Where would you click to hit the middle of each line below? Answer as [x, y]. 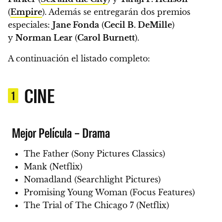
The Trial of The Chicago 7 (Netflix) [96, 205]
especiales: [30, 25]
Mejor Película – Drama [61, 133]
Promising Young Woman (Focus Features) [109, 193]
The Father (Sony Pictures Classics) [94, 154]
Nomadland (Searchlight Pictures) [92, 180]
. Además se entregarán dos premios [117, 12]
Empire [26, 12]
